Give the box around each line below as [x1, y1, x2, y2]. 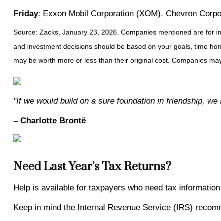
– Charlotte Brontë [13, 115, 86, 125]
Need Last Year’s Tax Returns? [13, 159, 171, 174]
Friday [13, 8, 38, 18]
